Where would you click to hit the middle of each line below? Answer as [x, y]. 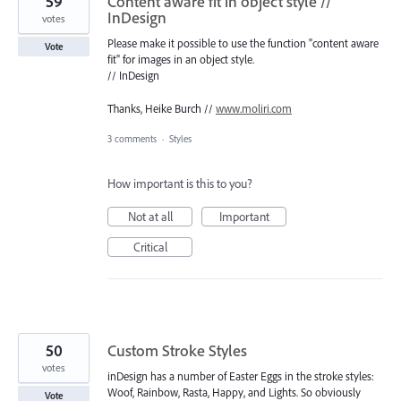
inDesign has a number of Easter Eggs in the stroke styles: [241, 375]
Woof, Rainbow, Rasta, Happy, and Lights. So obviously [234, 392]
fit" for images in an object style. [181, 60]
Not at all [150, 216]
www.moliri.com [254, 108]
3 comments [132, 138]
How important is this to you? [180, 183]
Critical [150, 247]
